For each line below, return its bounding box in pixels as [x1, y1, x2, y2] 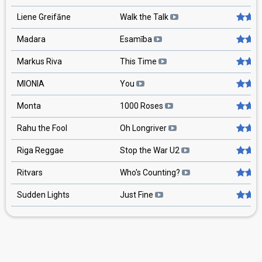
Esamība [120, 35, 154, 44]
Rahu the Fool [17, 123, 67, 133]
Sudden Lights [17, 190, 70, 199]
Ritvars [17, 168, 43, 177]
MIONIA [17, 79, 44, 88]
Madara [17, 35, 46, 44]
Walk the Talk [120, 12, 170, 22]
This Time [120, 57, 158, 66]
